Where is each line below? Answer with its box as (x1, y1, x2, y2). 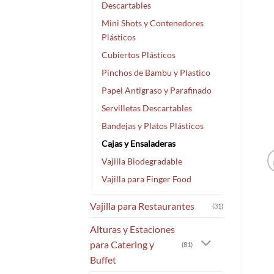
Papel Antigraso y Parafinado (102, 84, 212, 95)
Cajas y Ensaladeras (102, 138, 176, 149)
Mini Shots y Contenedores (102, 17, 204, 28)
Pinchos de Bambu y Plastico (102, 67, 210, 78)
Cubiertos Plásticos (102, 49, 176, 60)
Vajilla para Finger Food (102, 173, 191, 184)
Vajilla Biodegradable (102, 155, 182, 166)
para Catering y (90, 238, 154, 250)
